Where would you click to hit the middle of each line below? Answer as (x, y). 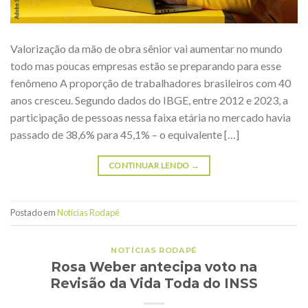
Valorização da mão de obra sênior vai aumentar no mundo (146, 48)
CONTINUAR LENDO (150, 165)
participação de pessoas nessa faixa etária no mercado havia (151, 117)
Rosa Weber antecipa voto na (154, 266)
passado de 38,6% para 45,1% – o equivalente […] (125, 134)
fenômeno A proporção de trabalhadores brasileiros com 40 (151, 82)
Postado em (34, 213)
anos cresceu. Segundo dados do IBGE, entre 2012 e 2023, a (149, 100)
